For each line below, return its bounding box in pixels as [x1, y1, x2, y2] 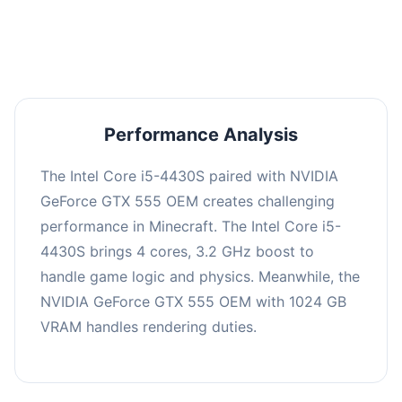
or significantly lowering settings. [105, 11, 297, 27]
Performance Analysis [104, 123, 298, 145]
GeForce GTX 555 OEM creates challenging [40, 191, 335, 210]
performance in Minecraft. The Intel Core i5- [40, 216, 341, 235]
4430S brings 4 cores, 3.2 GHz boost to [40, 241, 314, 260]
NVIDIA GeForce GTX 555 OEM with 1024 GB [40, 292, 346, 310]
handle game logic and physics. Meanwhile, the [40, 267, 360, 285]
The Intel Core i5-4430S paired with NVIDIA [40, 166, 338, 185]
